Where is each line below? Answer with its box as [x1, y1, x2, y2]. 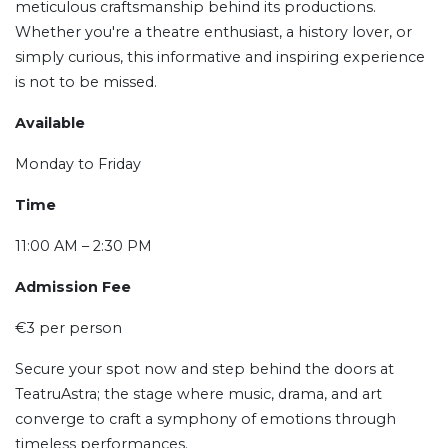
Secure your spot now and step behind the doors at [15, 360, 394, 378]
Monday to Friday [15, 155, 141, 173]
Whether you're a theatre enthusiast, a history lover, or [15, 23, 412, 41]
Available [15, 114, 85, 132]
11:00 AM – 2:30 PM [15, 237, 152, 255]
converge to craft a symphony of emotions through [15, 410, 396, 428]
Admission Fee [15, 278, 131, 296]
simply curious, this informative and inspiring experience [15, 48, 425, 66]
